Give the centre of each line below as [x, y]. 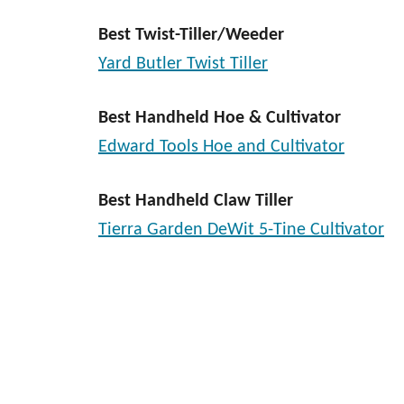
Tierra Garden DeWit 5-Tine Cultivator [241, 230]
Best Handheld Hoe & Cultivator [220, 118]
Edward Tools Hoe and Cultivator [221, 147]
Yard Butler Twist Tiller [183, 64]
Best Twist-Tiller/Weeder [191, 35]
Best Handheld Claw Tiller [196, 201]
